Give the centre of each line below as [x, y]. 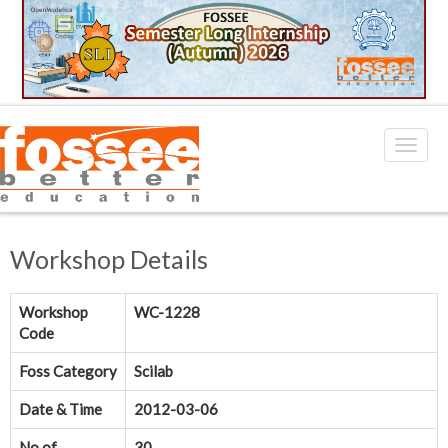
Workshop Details [109, 259]
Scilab [153, 371]
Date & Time [60, 409]
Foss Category [68, 371]
